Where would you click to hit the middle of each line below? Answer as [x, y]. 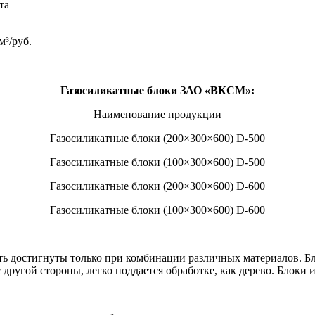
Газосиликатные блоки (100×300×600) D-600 [157, 210]
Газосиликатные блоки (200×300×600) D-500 [157, 138]
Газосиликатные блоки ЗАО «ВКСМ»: [157, 90]
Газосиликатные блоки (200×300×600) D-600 [157, 186]
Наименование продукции [157, 114]
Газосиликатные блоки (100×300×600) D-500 [157, 162]
